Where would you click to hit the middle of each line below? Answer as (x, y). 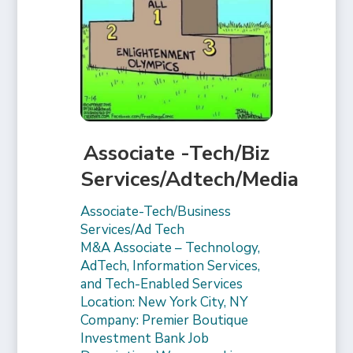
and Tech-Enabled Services (162, 284)
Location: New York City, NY (164, 303)
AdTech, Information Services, (171, 266)
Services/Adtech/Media (190, 180)
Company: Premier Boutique (165, 321)
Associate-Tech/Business (156, 212)
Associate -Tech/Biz (176, 154)
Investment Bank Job (145, 339)
